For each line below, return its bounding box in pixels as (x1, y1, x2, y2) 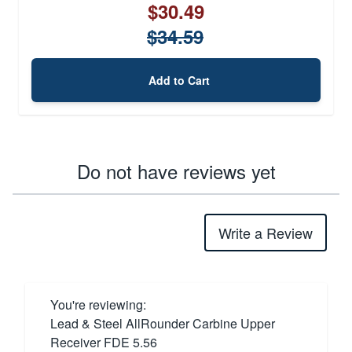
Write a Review (218, 222, 313, 243)
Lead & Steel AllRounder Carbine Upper (50, 313, 275, 332)
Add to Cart (148, 71, 210, 88)
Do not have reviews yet (76, 156, 276, 185)
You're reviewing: (50, 295, 146, 313)
